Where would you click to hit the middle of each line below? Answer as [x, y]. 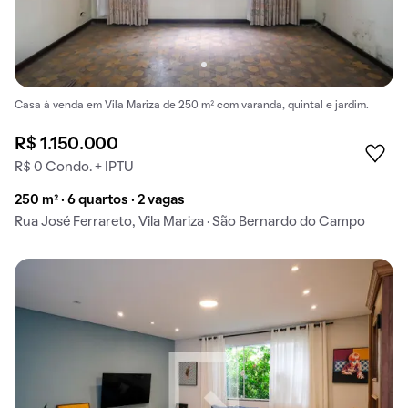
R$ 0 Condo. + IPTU [74, 168]
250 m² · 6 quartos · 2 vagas [100, 201]
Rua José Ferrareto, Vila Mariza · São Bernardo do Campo [190, 223]
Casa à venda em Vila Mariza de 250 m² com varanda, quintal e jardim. [192, 105]
